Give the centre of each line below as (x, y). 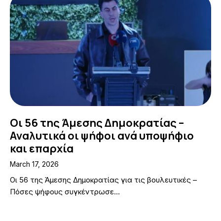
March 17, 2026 (34, 164)
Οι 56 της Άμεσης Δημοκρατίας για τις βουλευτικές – (103, 180)
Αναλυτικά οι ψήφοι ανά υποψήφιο (102, 136)
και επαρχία (42, 149)
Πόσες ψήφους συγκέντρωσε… (65, 192)
